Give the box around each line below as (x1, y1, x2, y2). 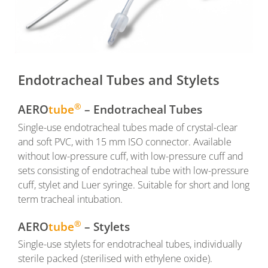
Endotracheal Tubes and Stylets (18, 71, 220, 90)
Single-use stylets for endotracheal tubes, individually (18, 237, 242, 251)
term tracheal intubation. (18, 192, 123, 206)
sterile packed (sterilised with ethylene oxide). (18, 252, 212, 266)
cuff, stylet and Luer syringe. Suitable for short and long (18, 178, 249, 191)
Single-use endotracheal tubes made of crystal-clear (18, 120, 237, 134)
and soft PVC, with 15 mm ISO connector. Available (18, 135, 232, 148)
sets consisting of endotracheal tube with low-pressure (18, 163, 249, 177)
